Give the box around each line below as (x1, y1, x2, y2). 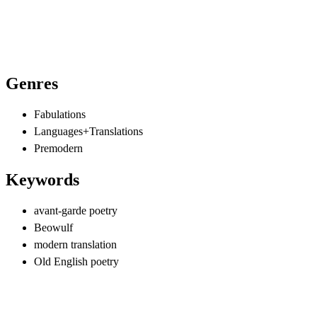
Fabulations (34, 108, 86, 121)
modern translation (34, 238, 117, 251)
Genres (6, 74, 58, 93)
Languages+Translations (34, 125, 143, 138)
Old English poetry (34, 255, 119, 268)
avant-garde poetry (34, 204, 117, 217)
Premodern (34, 142, 83, 155)
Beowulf (34, 221, 73, 234)
